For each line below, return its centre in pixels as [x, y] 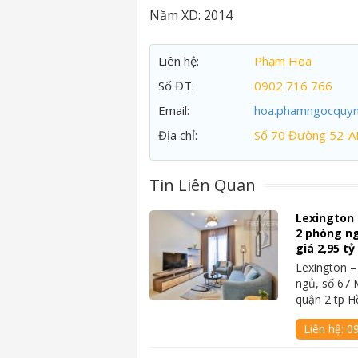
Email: [174, 110]
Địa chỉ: [178, 135]
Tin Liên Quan [203, 185]
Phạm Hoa [283, 61]
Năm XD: [177, 15]
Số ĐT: [176, 86]
